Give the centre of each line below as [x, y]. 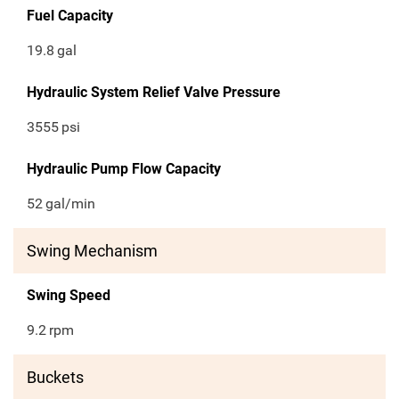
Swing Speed [69, 296]
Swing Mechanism [92, 251]
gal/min [71, 204]
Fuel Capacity [70, 16]
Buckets [55, 378]
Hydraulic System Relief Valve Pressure [154, 93]
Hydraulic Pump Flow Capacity [124, 169]
